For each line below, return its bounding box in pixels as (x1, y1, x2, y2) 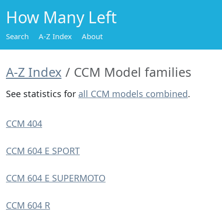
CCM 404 (6, 117, 42, 129)
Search (6, 31, 29, 41)
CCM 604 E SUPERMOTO (6, 172, 106, 184)
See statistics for (6, 88, 78, 100)
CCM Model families (74, 63, 191, 80)
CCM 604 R (6, 199, 50, 211)
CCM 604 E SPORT (6, 145, 80, 157)
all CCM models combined (78, 88, 188, 100)
